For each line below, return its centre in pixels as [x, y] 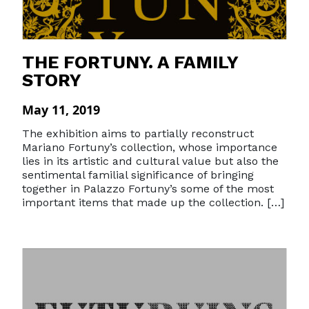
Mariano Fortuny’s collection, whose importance [150, 147]
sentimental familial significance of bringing [138, 175]
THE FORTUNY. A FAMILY [130, 62]
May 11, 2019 [61, 110]
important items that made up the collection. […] [153, 202]
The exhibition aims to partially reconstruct [138, 133]
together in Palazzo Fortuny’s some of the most [148, 189]
